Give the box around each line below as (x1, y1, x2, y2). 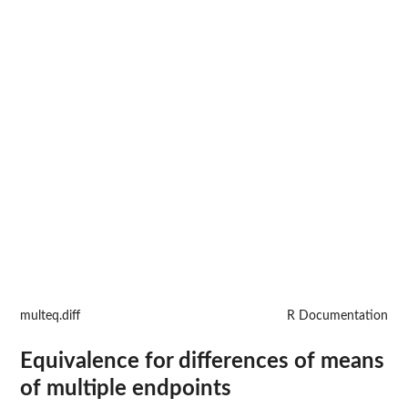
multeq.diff (20, 309, 80, 322)
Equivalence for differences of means (20, 350, 384, 372)
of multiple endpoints (20, 377, 231, 400)
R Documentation (287, 309, 388, 322)
